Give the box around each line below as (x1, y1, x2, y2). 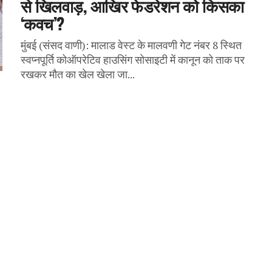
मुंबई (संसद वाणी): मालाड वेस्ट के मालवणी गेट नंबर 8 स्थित (21, 38, 242, 52)
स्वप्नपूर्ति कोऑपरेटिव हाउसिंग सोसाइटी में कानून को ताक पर (21, 52, 245, 67)
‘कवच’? (21, 10, 64, 35)
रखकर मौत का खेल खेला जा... (21, 67, 135, 81)
